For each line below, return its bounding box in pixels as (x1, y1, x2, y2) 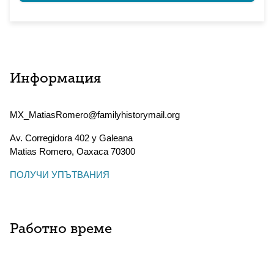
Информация (10, 72, 101, 86)
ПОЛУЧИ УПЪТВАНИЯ (10, 169, 109, 180)
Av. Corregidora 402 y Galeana (10, 133, 133, 143)
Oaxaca (76, 146, 108, 157)
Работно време (10, 223, 112, 237)
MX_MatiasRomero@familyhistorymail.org (10, 109, 180, 120)
